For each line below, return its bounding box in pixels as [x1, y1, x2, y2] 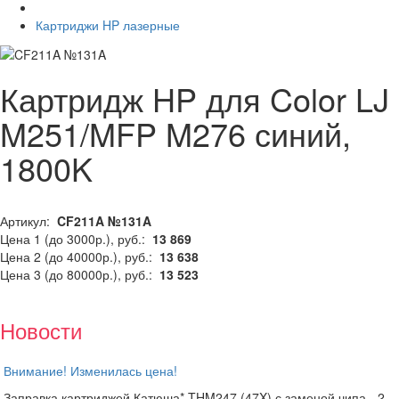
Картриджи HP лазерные [36, 16, 180, 35]
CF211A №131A [53, 211, 151, 230]
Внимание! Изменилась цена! [4, 361, 177, 379]
